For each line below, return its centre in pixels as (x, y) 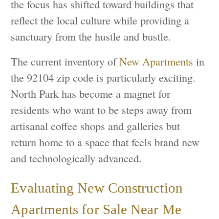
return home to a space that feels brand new (105, 142)
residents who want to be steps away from (101, 109)
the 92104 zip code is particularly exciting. (103, 77)
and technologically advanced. (77, 158)
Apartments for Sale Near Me (96, 209)
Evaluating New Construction (97, 188)
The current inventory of (65, 61)
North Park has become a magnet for (91, 93)
